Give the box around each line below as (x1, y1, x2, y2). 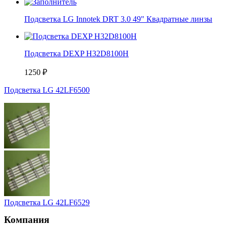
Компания (4, 214, 49, 225)
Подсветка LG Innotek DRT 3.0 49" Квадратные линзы (24, 15, 212, 24)
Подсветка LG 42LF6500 (4, 86, 90, 95)
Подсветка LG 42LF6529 (4, 198, 90, 207)
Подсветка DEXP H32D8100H (24, 49, 129, 58)
